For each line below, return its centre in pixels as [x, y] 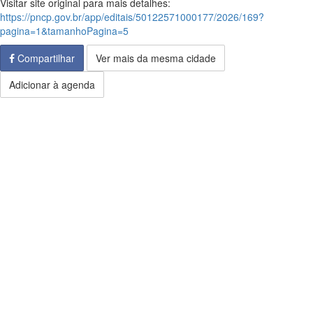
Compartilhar [45, 58]
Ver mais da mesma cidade [156, 58]
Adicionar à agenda [52, 85]
